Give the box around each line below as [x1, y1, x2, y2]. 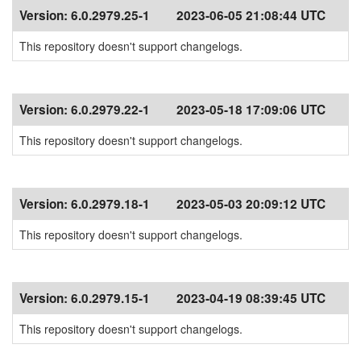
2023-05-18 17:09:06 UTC [176, 101, 326, 118]
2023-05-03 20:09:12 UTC [176, 195, 326, 213]
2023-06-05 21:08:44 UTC [176, 6, 326, 24]
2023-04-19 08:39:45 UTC [176, 289, 326, 307]
